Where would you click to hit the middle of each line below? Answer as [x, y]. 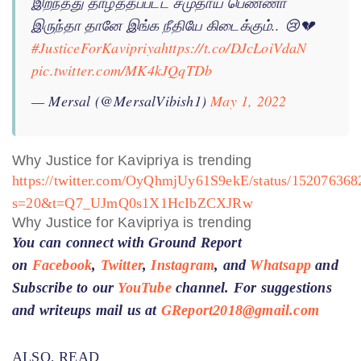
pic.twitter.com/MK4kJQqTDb [122, 70]
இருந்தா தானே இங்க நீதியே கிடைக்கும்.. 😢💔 [173, 25]
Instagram [183, 265]
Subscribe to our [65, 287]
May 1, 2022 [249, 100]
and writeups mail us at [87, 310]
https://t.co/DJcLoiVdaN [234, 47]
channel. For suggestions [254, 287]
